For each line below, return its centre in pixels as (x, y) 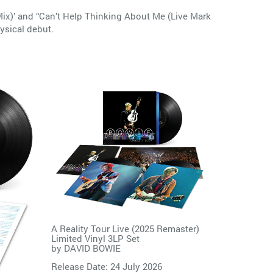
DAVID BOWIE (92, 248)
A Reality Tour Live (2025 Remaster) (125, 229)
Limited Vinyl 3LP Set (95, 239)
